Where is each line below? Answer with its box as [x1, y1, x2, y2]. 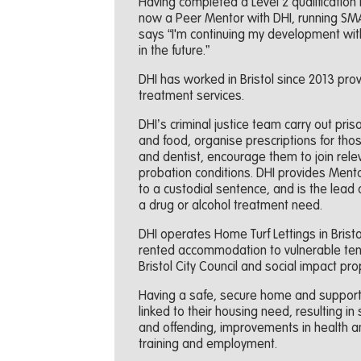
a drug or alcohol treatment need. [138, 199, 322, 213]
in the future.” [138, 44, 210, 58]
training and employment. [138, 338, 277, 351]
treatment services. [138, 89, 244, 103]
